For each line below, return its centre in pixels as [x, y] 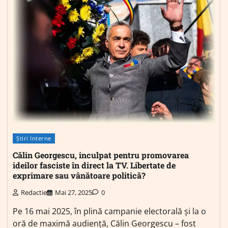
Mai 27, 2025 [74, 192]
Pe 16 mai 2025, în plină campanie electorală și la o [109, 211]
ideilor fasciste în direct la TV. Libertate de [94, 165]
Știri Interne [34, 138]
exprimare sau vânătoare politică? [79, 176]
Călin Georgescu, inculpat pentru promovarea [101, 155]
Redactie [34, 192]
